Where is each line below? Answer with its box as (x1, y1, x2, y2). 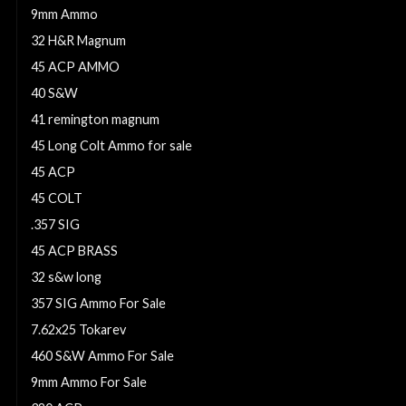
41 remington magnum (31, 111, 159, 128)
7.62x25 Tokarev (31, 322, 126, 338)
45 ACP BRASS (31, 243, 118, 259)
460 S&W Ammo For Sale (31, 348, 174, 364)
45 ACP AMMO (31, 59, 120, 75)
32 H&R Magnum (31, 33, 126, 49)
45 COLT (31, 190, 82, 207)
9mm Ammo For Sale (31, 374, 147, 391)
